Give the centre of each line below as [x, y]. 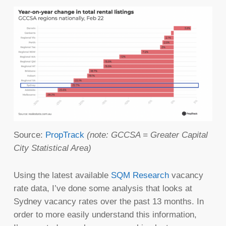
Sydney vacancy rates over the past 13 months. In [108, 202]
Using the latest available [62, 176]
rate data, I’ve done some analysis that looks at [103, 189]
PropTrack [65, 135]
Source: [29, 135]
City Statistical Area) [52, 148]
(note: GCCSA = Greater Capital [147, 135]
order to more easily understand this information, [105, 215]
